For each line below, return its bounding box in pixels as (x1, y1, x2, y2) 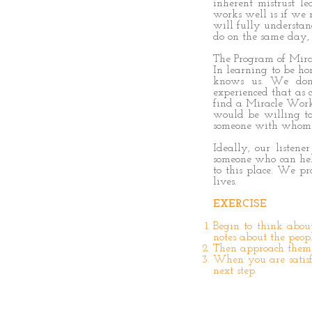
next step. (213, 265, 257, 276)
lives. (213, 176, 237, 187)
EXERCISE (213, 198, 267, 210)
